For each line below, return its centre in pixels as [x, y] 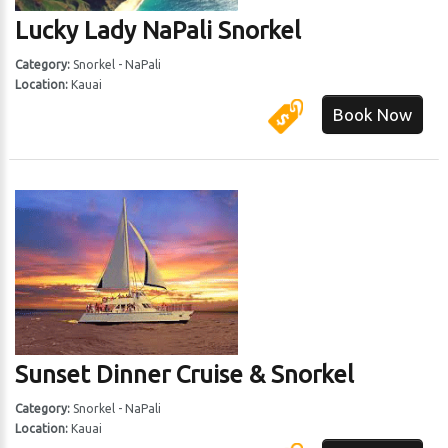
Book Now [372, 114]
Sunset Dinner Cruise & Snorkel [185, 374]
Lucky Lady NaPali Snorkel [158, 30]
